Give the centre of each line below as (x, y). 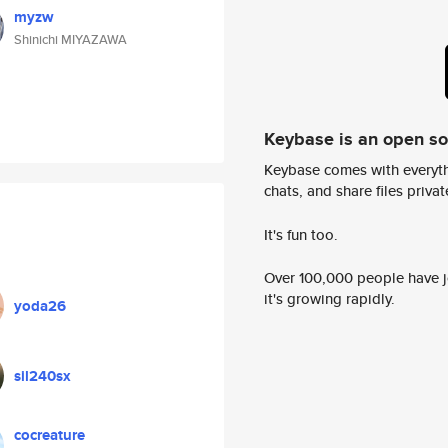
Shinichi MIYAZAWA (70, 39)
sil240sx (42, 376)
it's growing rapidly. (329, 299)
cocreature (49, 435)
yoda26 (40, 306)
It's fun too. (301, 234)
